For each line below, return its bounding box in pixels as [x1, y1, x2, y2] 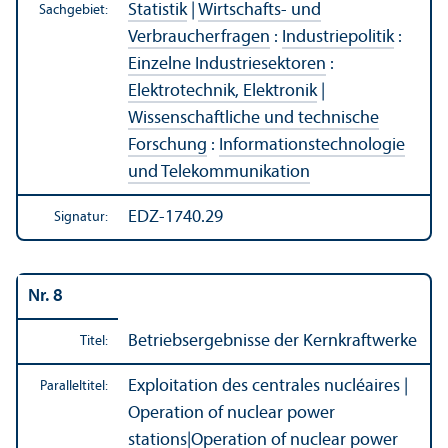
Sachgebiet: [39, 2, 108, 18]
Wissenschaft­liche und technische [128, 108, 379, 128]
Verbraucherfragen [128, 27, 270, 47]
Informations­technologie [219, 135, 405, 155]
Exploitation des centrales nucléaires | [128, 376, 408, 396]
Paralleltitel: [40, 378, 108, 394]
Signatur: [54, 209, 108, 225]
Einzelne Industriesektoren [128, 54, 326, 74]
